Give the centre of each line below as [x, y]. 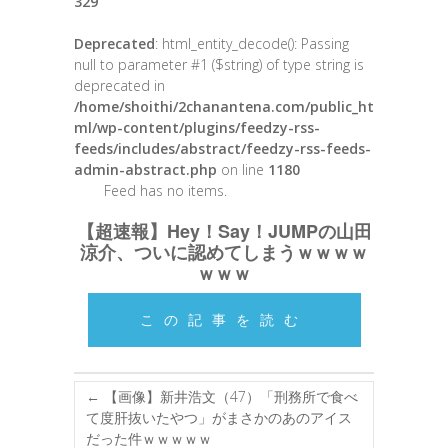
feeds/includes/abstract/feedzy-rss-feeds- [222, 148]
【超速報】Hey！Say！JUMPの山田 [224, 231]
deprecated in [119, 85]
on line [242, 169]
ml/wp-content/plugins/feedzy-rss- [197, 127]
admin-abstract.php [145, 169]
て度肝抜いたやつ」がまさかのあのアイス [219, 417]
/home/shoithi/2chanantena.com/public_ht [224, 106]
